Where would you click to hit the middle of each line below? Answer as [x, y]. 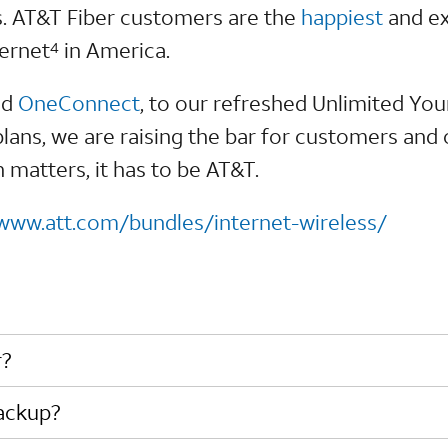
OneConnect [79, 102]
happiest [342, 16]
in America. [115, 49]
